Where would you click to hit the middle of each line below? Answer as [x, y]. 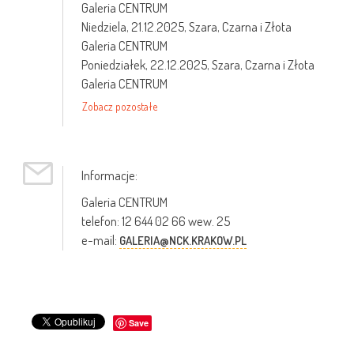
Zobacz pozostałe [120, 107]
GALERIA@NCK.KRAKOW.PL [183, 241]
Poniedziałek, [116, 65]
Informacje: [109, 175]
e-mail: [100, 240]
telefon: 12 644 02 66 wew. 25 [156, 221]
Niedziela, [106, 27]
